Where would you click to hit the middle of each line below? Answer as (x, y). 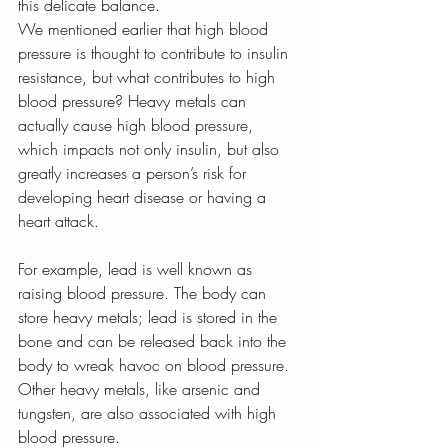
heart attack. (58, 221)
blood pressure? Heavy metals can (134, 101)
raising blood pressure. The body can (144, 293)
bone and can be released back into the (154, 341)
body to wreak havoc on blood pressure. (156, 365)
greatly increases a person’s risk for (134, 173)
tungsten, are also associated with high (149, 413)
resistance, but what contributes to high (149, 77)
